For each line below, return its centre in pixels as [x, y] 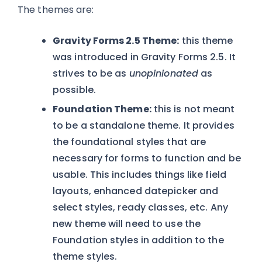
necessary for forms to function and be [147, 158]
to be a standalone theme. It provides [144, 125]
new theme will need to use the [127, 224]
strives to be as [91, 73]
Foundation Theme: [102, 109]
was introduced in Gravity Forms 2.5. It [144, 57]
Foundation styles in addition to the [138, 240]
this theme [206, 41]
